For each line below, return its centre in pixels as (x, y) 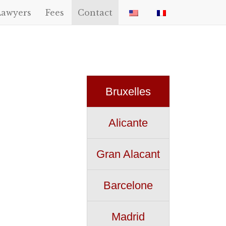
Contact (95, 13)
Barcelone (128, 185)
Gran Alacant (128, 154)
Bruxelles (128, 91)
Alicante (128, 123)
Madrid (128, 216)
